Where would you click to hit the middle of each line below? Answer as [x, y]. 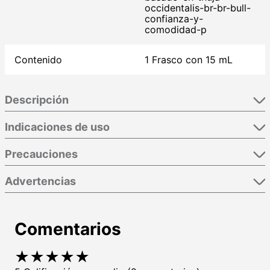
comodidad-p [176, 30]
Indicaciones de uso [57, 127]
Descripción [37, 100]
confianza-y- [174, 19]
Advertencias [40, 181]
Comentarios [68, 229]
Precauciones [41, 154]
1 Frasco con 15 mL [189, 60]
